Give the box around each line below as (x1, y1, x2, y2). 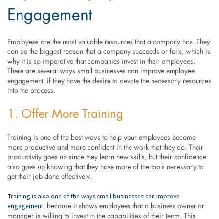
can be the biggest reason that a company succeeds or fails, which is (7, 48, 210, 55)
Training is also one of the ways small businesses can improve (7, 192, 180, 200)
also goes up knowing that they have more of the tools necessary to (7, 163, 204, 171)
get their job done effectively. (7, 173, 91, 180)
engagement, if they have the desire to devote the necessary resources (7, 77, 211, 85)
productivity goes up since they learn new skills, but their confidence (7, 153, 206, 161)
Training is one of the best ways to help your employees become (7, 134, 196, 141)
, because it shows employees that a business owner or (43, 202, 204, 210)
